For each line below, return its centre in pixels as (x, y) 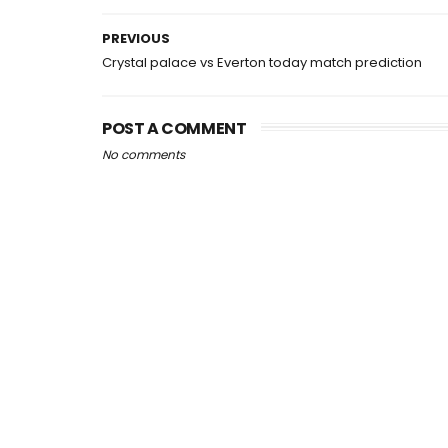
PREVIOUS (136, 38)
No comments (143, 154)
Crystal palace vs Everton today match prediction (262, 62)
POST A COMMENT (174, 128)
